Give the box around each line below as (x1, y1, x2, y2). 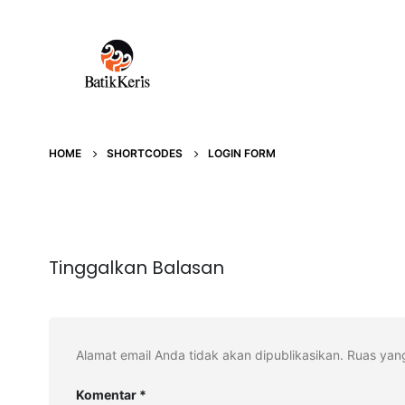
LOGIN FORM (207, 146, 276, 160)
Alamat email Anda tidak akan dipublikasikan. (75, 346, 344, 363)
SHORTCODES (106, 146, 183, 160)
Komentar (75, 386, 139, 402)
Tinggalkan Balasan (48, 254, 224, 280)
